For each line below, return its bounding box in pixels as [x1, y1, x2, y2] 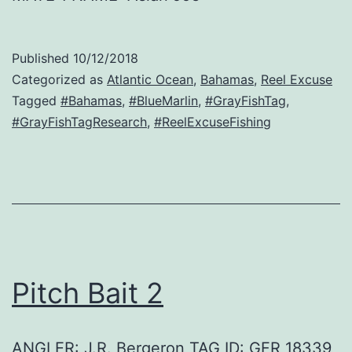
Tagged [12, 93, 60, 109]
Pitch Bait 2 [12, 276, 163, 311]
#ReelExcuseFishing [154, 114, 271, 130]
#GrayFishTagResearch [12, 114, 147, 130]
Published [12, 50, 73, 67]
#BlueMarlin [129, 93, 198, 109]
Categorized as [12, 71, 107, 88]
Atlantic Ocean [107, 71, 193, 88]
